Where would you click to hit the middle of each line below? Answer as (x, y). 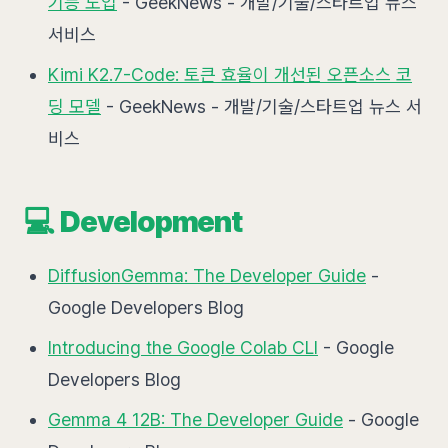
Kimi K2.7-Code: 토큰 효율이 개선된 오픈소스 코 (230, 74)
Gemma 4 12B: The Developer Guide (195, 419)
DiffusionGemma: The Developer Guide (207, 275)
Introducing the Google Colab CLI (183, 347)
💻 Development (133, 221)
